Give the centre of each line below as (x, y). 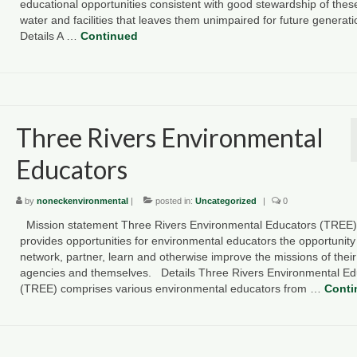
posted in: (174, 201)
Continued (109, 35)
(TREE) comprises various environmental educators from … (172, 289)
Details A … (50, 35)
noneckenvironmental (82, 201)
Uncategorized (226, 201)
